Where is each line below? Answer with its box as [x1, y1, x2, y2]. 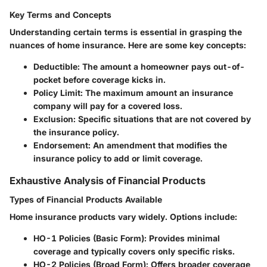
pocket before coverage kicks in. [33, 74, 166, 85]
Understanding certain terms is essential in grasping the [10, 26, 242, 37]
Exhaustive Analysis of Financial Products [10, 174, 206, 187]
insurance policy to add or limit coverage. [33, 153, 203, 163]
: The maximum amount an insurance [80, 87, 233, 98]
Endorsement [33, 139, 88, 150]
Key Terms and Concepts [10, 9, 111, 20]
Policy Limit [33, 87, 80, 98]
